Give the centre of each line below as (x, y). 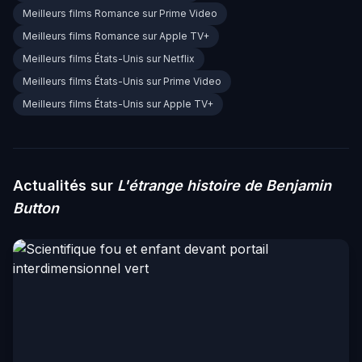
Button (36, 208)
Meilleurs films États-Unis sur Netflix (109, 59)
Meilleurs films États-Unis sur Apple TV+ (118, 104)
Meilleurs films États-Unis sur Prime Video (122, 82)
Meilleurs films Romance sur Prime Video (120, 14)
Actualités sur (65, 186)
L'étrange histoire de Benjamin (224, 186)
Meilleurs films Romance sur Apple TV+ (116, 36)
